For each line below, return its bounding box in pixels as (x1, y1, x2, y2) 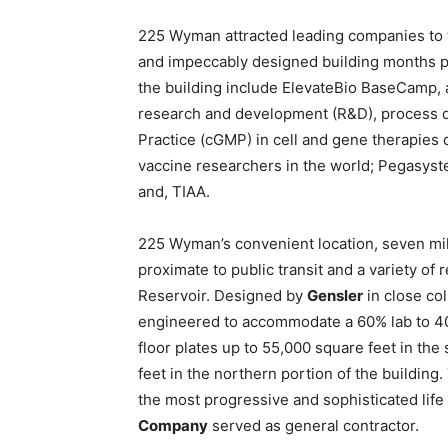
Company (138, 416, 208, 435)
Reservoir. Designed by (138, 286, 307, 305)
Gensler (307, 286, 363, 305)
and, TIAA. (138, 182, 210, 201)
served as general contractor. (208, 416, 419, 435)
